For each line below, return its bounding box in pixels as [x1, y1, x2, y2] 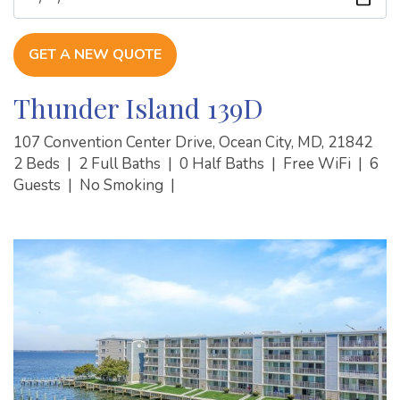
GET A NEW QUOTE [29, 44, 162, 64]
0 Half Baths [179, 153, 268, 174]
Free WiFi [283, 153, 354, 174]
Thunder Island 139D [13, 88, 263, 126]
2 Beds [13, 153, 63, 174]
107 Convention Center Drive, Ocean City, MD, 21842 [13, 131, 372, 153]
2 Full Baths [79, 153, 164, 174]
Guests [13, 174, 64, 196]
